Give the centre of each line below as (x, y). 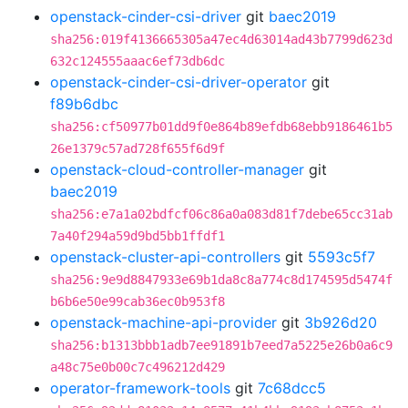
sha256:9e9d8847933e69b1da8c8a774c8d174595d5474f (221, 280)
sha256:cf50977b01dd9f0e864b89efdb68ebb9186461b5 (221, 127)
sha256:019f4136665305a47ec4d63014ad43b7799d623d (221, 39)
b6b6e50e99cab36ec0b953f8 (138, 301)
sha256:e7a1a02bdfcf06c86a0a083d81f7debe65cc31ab (221, 214)
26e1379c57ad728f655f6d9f (138, 148)
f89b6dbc (84, 104)
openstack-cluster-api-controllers (165, 257)
